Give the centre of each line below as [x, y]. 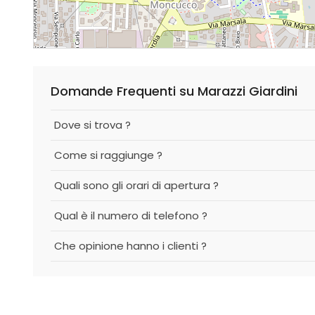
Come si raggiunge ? [108, 155]
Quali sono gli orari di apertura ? [136, 185]
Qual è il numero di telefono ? [131, 216]
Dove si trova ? [92, 125]
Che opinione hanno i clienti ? [130, 246]
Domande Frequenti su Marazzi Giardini [174, 91]
